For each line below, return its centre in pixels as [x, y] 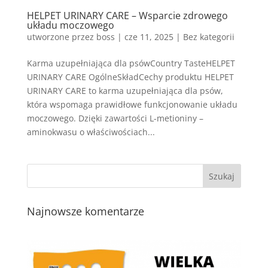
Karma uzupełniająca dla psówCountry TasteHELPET [131, 63]
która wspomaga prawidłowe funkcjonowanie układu [132, 105]
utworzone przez [61, 37]
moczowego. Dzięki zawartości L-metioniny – [115, 118]
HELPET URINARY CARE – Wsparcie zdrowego [127, 16]
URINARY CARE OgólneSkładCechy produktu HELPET [130, 77]
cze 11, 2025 [149, 37]
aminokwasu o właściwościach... [91, 132]
